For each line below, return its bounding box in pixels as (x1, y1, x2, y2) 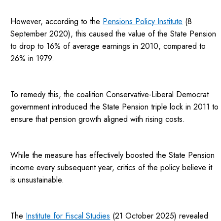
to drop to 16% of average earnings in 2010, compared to (10, 40, 206, 52)
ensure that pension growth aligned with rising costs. (10, 113, 185, 125)
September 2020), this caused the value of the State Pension (10, 28, 217, 40)
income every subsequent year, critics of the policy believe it (10, 162, 213, 174)
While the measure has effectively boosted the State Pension (10, 149, 215, 161)
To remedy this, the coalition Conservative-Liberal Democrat (10, 89, 209, 101)
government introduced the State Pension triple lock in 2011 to (10, 101, 219, 113)
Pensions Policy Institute (103, 16, 183, 28)
